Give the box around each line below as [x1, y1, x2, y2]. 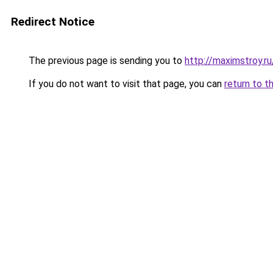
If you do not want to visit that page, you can [26, 78, 224, 90]
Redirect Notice [11, 15, 94, 29]
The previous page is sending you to [26, 55, 185, 66]
